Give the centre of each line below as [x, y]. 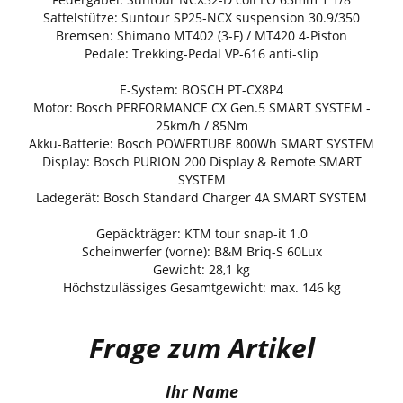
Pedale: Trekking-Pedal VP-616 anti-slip [201, 53]
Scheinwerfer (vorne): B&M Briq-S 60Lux [201, 251]
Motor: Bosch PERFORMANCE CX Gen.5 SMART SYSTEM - [201, 107]
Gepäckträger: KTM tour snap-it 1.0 [201, 233]
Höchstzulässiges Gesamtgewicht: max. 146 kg [201, 287]
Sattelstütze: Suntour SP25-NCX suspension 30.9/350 [201, 17]
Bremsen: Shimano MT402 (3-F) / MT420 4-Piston [201, 35]
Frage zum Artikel [201, 347]
